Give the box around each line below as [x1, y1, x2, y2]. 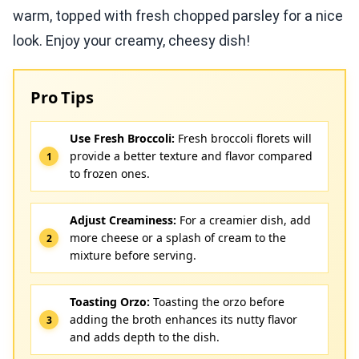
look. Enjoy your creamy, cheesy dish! [13, 32, 250, 50]
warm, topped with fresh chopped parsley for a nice [13, 7, 343, 25]
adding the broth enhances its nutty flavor [70, 312, 297, 328]
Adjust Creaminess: [70, 212, 176, 228]
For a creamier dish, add [176, 212, 311, 228]
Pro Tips [30, 87, 94, 109]
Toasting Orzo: [70, 294, 150, 310]
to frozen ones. [70, 166, 150, 182]
